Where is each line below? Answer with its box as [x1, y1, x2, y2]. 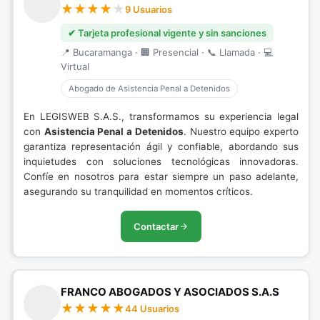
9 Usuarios [125, 4, 172, 15]
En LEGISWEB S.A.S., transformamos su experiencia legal [24, 111, 299, 122]
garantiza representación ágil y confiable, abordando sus [24, 141, 299, 152]
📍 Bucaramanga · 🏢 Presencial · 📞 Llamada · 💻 [61, 46, 273, 58]
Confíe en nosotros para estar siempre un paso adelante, [24, 171, 299, 182]
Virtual [61, 61, 89, 72]
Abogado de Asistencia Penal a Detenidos [69, 84, 230, 94]
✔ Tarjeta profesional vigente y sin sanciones [68, 27, 266, 39]
